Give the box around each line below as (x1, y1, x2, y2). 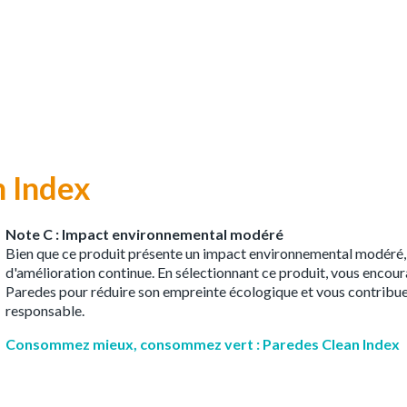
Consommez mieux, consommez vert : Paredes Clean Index (5, 334, 400, 352)
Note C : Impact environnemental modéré (5, 224, 283, 243)
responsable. (5, 301, 84, 319)
